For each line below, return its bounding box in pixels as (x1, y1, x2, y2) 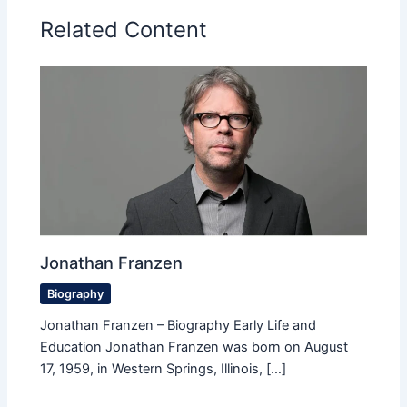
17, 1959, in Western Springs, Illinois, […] (40, 361, 287, 378)
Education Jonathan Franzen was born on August (40, 339, 349, 356)
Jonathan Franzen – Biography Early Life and (40, 317, 317, 334)
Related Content (40, 16, 208, 44)
